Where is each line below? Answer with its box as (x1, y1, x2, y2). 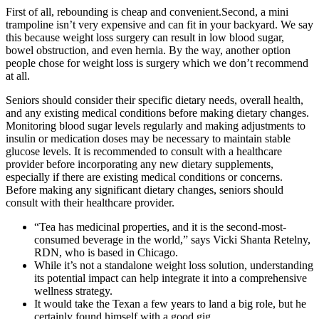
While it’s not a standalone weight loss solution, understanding (34, 259, 313, 272)
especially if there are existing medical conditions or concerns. (6, 171, 283, 184)
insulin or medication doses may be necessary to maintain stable (6, 132, 291, 145)
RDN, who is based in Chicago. (34, 246, 178, 259)
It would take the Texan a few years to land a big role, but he (34, 298, 306, 310)
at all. (6, 70, 30, 83)
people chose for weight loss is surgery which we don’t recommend (6, 57, 308, 70)
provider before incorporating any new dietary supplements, (6, 158, 273, 171)
